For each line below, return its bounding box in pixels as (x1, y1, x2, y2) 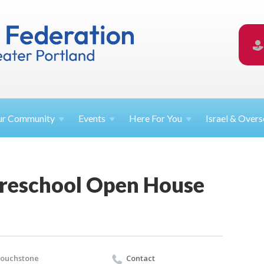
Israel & (206, 113, 239, 124)
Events (78, 113, 106, 124)
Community (8, 113, 55, 124)
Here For (129, 113, 167, 124)
